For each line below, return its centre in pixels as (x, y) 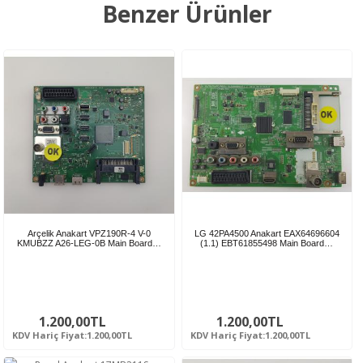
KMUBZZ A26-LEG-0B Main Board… (89, 243)
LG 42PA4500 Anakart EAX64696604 (267, 233)
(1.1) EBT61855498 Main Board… (267, 243)
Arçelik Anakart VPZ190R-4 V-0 (89, 233)
